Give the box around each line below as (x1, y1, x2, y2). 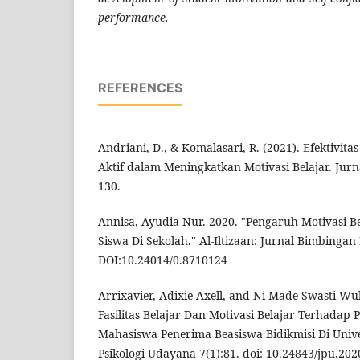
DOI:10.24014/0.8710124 (98, 252, 227, 268)
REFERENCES (98, 80, 182, 96)
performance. (98, 10, 169, 26)
